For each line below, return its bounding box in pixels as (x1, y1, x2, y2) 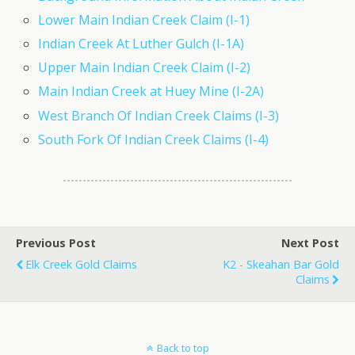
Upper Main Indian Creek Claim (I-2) (38, 59, 251, 77)
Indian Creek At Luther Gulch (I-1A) (38, 34, 245, 52)
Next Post (281, 235, 339, 250)
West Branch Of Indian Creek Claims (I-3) (38, 106, 280, 124)
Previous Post (16, 235, 96, 250)
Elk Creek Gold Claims (25, 256, 137, 272)
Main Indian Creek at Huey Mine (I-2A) (38, 82, 265, 101)
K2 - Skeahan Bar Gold (223, 256, 339, 272)
